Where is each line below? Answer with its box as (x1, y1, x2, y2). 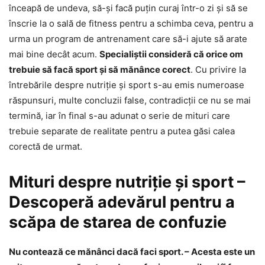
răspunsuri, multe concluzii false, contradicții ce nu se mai (9, 94, 251, 106)
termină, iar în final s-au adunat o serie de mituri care (9, 109, 230, 121)
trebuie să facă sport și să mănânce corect (9, 63, 190, 75)
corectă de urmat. (9, 140, 82, 152)
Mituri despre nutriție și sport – (9, 172, 245, 192)
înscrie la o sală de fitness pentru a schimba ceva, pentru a (9, 17, 253, 29)
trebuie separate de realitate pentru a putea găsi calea (9, 125, 235, 137)
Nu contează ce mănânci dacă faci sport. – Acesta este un (9, 245, 255, 257)
